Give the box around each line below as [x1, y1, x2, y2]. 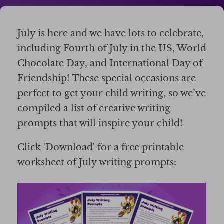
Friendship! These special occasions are [17, 73, 196, 84]
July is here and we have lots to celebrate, [17, 28, 204, 39]
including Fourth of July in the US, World [17, 43, 206, 54]
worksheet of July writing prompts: [17, 157, 176, 168]
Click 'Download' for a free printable [17, 142, 184, 153]
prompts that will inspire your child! [17, 118, 183, 129]
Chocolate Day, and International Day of [17, 58, 202, 69]
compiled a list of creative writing [17, 103, 170, 114]
